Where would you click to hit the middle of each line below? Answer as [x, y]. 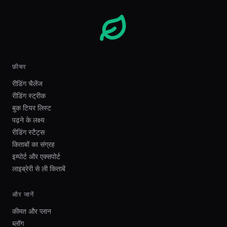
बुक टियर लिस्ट [32, 107]
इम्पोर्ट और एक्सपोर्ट [36, 156]
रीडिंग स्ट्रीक [29, 95]
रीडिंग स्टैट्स [28, 132]
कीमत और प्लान [32, 211]
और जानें [23, 194]
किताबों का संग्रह [33, 144]
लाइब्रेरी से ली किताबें [39, 168]
